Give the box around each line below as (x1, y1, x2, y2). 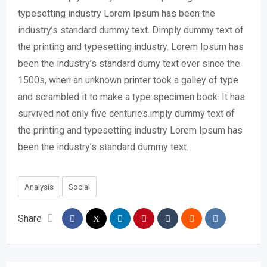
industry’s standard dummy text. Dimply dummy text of (18, 24, 244, 36)
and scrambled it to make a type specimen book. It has (18, 91, 245, 103)
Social (69, 182, 90, 191)
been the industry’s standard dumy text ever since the (18, 58, 240, 69)
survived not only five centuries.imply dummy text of (18, 108, 235, 119)
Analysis (24, 182, 54, 191)
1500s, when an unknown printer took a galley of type (18, 74, 238, 86)
